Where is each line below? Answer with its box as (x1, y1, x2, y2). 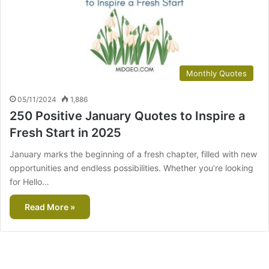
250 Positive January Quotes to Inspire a (10, 109, 245, 124)
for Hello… (10, 177, 49, 187)
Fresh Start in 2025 (10, 125, 121, 141)
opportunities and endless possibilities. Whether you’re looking (10, 163, 253, 174)
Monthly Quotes (186, 68, 247, 79)
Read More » (25, 202, 75, 213)
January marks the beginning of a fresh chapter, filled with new (10, 149, 257, 160)
